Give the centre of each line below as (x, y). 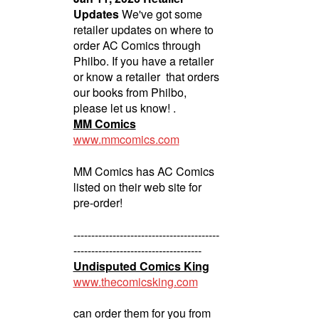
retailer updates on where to (143, 30)
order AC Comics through (137, 46)
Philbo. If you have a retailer (143, 61)
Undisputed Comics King (141, 266)
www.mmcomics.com (126, 140)
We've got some (160, 14)
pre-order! (98, 203)
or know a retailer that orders (146, 77)
